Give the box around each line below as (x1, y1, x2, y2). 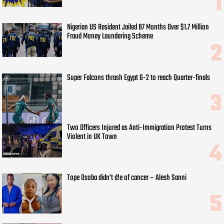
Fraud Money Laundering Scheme (67, 30, 153, 43)
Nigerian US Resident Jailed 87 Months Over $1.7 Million (67, 21, 209, 34)
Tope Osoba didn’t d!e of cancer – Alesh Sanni (67, 171, 187, 184)
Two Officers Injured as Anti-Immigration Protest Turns (67, 121, 212, 134)
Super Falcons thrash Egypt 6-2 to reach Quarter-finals (67, 71, 210, 84)
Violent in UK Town (67, 130, 117, 143)
